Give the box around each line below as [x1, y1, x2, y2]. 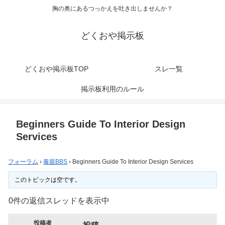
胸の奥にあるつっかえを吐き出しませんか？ [52, 5, 173, 13]
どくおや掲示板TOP [24, 65, 88, 73]
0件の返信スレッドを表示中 [9, 196, 109, 205]
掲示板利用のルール [81, 85, 144, 93]
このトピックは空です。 [14, 176, 81, 184]
